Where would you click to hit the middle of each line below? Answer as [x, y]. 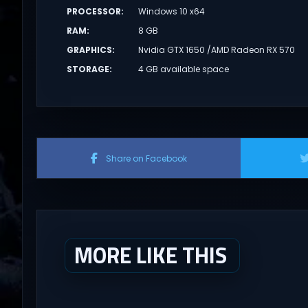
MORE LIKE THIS [150, 255]
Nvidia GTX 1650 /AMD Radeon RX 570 [217, 49]
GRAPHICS [89, 49]
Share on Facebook [146, 158]
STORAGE [88, 69]
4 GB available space [184, 69]
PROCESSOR [93, 11]
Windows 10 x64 [172, 11]
